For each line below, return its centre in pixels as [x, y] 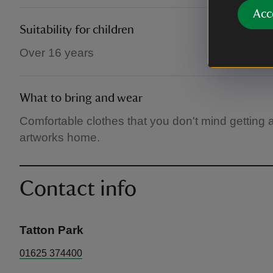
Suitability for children [77, 30]
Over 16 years [57, 53]
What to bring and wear [81, 98]
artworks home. [60, 137]
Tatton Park [51, 230]
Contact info [78, 189]
